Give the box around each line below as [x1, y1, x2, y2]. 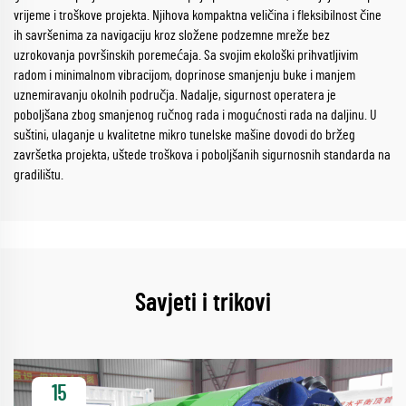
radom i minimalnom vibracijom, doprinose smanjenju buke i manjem [14, 67, 355, 82]
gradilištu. [14, 167, 63, 182]
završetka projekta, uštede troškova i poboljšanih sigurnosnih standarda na [14, 147, 391, 162]
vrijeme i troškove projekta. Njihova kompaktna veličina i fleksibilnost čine [14, 7, 382, 23]
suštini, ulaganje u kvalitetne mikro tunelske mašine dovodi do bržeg [14, 127, 355, 142]
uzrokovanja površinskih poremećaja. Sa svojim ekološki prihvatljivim [14, 47, 358, 63]
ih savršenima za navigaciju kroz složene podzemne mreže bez [14, 27, 330, 43]
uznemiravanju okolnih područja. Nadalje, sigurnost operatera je [14, 87, 336, 102]
